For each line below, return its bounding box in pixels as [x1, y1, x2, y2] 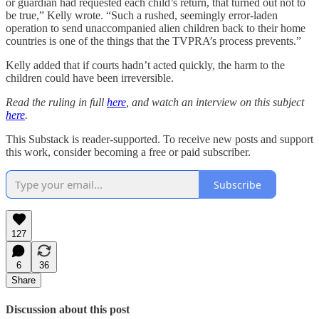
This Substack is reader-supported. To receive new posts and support [6, 133, 313, 146]
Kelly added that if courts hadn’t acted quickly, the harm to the [6, 59, 285, 72]
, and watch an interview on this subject [126, 96, 304, 109]
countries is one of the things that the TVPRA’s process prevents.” [6, 35, 301, 48]
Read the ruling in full [6, 96, 107, 109]
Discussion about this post [6, 303, 130, 315]
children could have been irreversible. [6, 72, 174, 85]
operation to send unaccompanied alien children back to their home [6, 22, 305, 35]
